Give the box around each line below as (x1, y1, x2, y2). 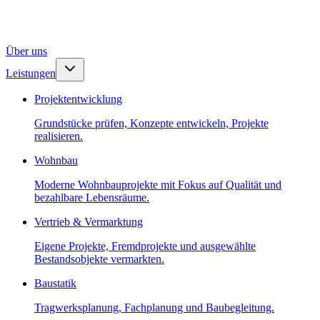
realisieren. (34, 130, 83, 142)
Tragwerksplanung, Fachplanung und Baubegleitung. (34, 301, 274, 314)
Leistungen (6, 67, 56, 79)
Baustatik (34, 277, 76, 289)
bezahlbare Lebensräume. (34, 191, 149, 204)
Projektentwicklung (34, 93, 122, 105)
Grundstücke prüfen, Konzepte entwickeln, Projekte (34, 117, 269, 129)
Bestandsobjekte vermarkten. (34, 253, 164, 265)
